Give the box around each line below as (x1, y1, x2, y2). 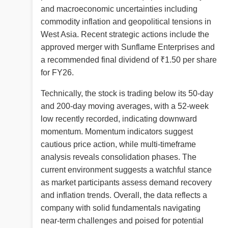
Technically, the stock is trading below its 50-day (41, 89, 213, 98)
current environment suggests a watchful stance (41, 165, 212, 175)
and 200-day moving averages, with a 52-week (41, 102, 209, 111)
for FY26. (41, 68, 74, 77)
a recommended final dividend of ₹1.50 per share (41, 55, 217, 65)
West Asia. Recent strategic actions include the (41, 30, 209, 39)
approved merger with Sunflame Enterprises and (41, 43, 215, 52)
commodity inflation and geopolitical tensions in (41, 17, 211, 26)
